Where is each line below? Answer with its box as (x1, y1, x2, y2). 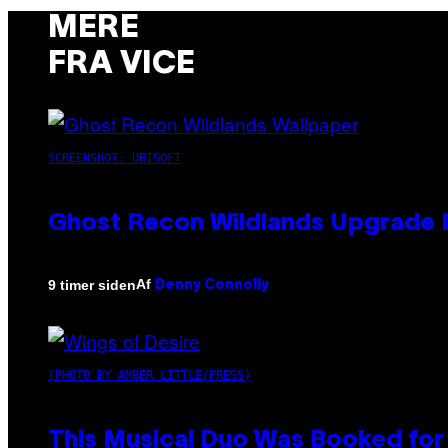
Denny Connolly (155, 279, 269, 293)
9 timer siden (48, 276, 136, 293)
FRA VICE (48, 49, 195, 79)
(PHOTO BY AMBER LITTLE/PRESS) (48, 368, 251, 383)
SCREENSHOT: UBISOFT (48, 151, 181, 166)
